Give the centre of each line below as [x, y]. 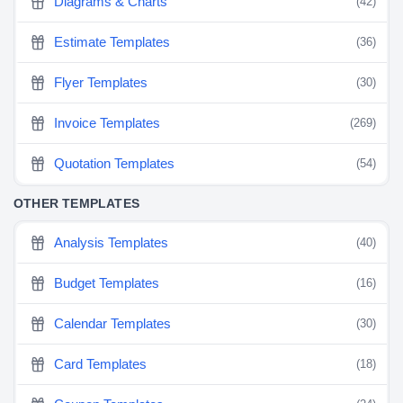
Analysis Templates [112, 243]
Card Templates [101, 364]
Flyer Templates [101, 83]
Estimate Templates [112, 42]
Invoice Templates [107, 123]
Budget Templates [107, 283]
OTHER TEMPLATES [76, 204]
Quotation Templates [115, 164]
